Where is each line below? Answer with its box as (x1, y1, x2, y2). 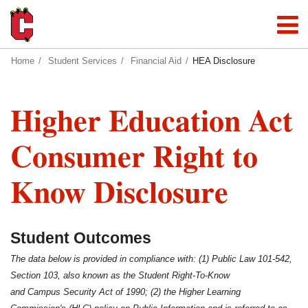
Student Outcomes (10, 229, 151, 247)
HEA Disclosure (192, 56, 255, 66)
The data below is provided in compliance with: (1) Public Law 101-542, (10, 254, 292, 264)
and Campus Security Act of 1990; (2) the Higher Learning (10, 287, 241, 297)
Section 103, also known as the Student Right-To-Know (10, 270, 230, 280)
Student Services (48, 56, 117, 66)
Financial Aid (131, 56, 181, 66)
